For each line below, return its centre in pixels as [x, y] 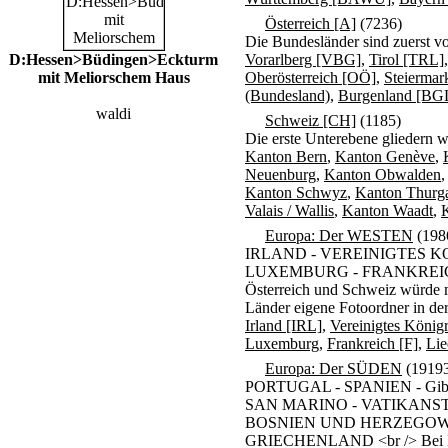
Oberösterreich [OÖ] [310, 77]
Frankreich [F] [372, 343]
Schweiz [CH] [310, 120]
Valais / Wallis [289, 210]
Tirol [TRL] [406, 59]
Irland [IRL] [283, 325]
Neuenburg [280, 174]
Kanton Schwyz [296, 192]
